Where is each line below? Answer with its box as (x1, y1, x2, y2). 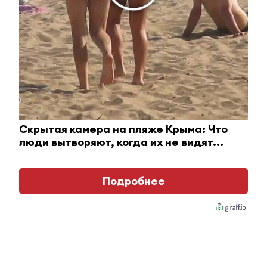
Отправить (113, 10, 154, 20)
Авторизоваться (39, 46, 101, 56)
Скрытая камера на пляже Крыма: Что (19, 122, 228, 136)
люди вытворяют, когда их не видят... (19, 135, 223, 150)
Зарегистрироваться (154, 45, 241, 57)
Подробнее (102, 174, 165, 188)
